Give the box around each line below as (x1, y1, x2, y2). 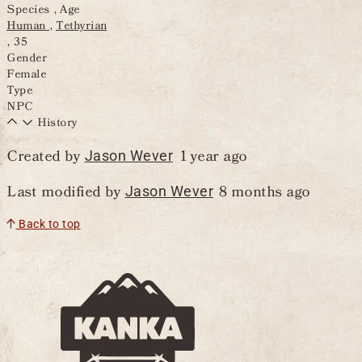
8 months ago (217, 182, 310, 203)
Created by (6, 146, 85, 167)
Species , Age (6, 2, 80, 19)
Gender (6, 50, 47, 67)
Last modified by (6, 182, 125, 203)
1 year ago (177, 146, 247, 167)
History (37, 115, 78, 132)
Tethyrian (56, 18, 107, 35)
